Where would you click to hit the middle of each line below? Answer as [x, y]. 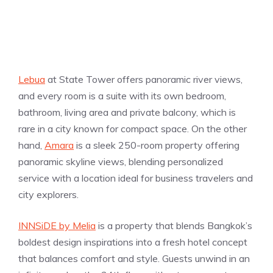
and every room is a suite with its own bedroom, [122, 95]
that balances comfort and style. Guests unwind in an [134, 258]
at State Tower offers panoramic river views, [144, 79]
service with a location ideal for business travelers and [136, 178]
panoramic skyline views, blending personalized [121, 161]
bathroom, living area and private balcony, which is [127, 112]
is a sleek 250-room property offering [157, 145]
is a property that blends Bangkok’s [174, 225]
